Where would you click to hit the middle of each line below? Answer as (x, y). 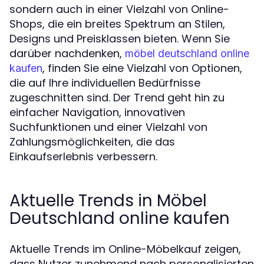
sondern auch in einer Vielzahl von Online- (119, 9)
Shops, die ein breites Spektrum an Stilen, (117, 24)
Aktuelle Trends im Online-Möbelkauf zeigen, (125, 249)
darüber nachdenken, (67, 53)
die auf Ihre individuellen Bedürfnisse (105, 83)
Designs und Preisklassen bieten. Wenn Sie (120, 39)
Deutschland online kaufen (120, 218)
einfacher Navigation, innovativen (97, 112)
